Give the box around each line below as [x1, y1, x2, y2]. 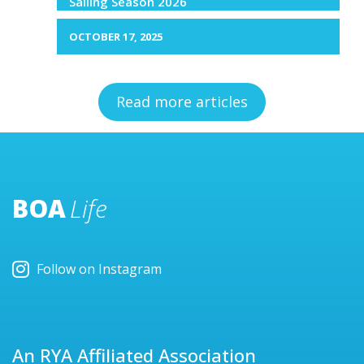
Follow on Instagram [37, 260, 162, 278]
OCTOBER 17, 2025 [69, 28, 162, 44]
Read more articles [116, 92, 248, 111]
